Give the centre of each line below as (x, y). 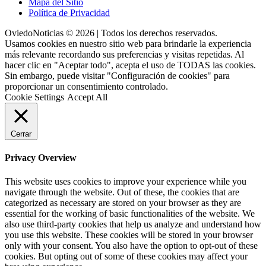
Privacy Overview (41, 158)
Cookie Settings (34, 97)
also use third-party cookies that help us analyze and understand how (133, 224)
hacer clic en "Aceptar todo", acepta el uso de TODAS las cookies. (130, 65)
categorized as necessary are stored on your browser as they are (123, 202)
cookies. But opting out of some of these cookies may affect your (126, 256)
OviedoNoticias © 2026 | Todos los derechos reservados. (111, 33)
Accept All (87, 97)
